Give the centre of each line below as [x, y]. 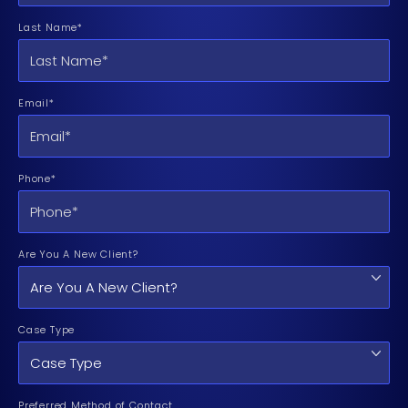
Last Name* [51, 27]
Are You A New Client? [78, 254]
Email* [36, 102]
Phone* [37, 178]
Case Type [47, 329]
